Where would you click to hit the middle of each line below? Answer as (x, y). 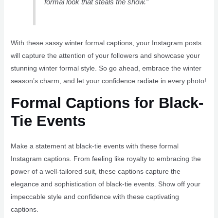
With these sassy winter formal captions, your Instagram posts (106, 43)
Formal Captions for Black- (107, 103)
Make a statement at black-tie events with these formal (94, 146)
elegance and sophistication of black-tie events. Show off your (105, 184)
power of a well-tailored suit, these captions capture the (95, 172)
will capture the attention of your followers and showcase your (105, 56)
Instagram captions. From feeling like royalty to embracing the (106, 159)
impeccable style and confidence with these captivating (95, 197)
